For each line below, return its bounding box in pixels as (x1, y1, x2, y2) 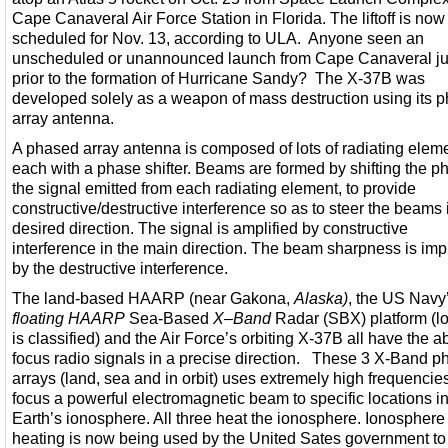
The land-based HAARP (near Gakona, (12, 288, 294, 307)
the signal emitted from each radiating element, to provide (12, 178, 416, 197)
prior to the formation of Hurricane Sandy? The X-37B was (12, 68, 425, 87)
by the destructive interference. (12, 258, 228, 277)
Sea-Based (125, 308, 213, 327)
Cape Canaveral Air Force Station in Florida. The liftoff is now (12, 8, 445, 27)
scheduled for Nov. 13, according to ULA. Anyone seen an (12, 28, 424, 47)
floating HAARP (12, 308, 125, 327)
